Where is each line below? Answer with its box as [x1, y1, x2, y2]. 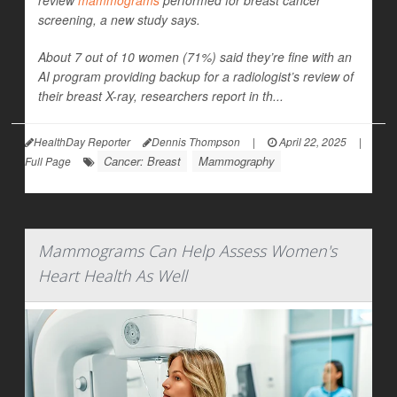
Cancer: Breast [104, 152, 181, 170]
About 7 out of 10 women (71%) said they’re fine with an [38, 48, 352, 66]
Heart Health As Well [38, 265, 187, 287]
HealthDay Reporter [34, 134, 130, 150]
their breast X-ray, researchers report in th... [38, 87, 284, 105]
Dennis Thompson [152, 134, 240, 150]
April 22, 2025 [276, 134, 346, 150]
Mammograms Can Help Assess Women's [38, 240, 337, 262]
